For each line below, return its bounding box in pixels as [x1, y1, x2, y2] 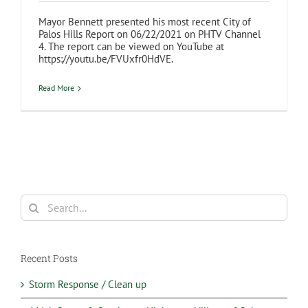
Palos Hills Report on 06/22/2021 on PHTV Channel [38, 27, 261, 41]
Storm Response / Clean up [29, 277, 146, 291]
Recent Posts [21, 252, 78, 265]
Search [20, 193, 49, 206]
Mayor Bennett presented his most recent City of [38, 15, 251, 28]
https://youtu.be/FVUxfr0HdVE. [38, 52, 173, 65]
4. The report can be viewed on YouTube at [38, 40, 224, 53]
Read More [38, 82, 74, 93]
